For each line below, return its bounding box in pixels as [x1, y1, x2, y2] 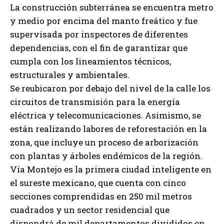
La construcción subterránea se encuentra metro [10, 1, 213, 13]
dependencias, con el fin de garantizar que [10, 42, 187, 54]
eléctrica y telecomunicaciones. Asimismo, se [10, 109, 201, 121]
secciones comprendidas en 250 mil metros [10, 190, 192, 202]
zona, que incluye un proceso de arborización [10, 136, 198, 148]
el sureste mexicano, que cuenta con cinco [10, 177, 186, 189]
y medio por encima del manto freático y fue [10, 15, 197, 27]
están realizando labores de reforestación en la [10, 123, 207, 135]
